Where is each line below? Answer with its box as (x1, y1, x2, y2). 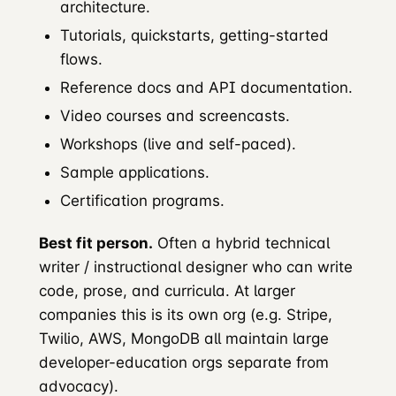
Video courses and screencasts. (60, 106, 290, 125)
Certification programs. (60, 192, 225, 210)
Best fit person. (39, 233, 153, 252)
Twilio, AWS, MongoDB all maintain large (39, 329, 329, 347)
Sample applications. (60, 164, 209, 182)
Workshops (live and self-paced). (60, 135, 296, 154)
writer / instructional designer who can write (39, 257, 353, 276)
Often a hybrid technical (153, 233, 330, 252)
